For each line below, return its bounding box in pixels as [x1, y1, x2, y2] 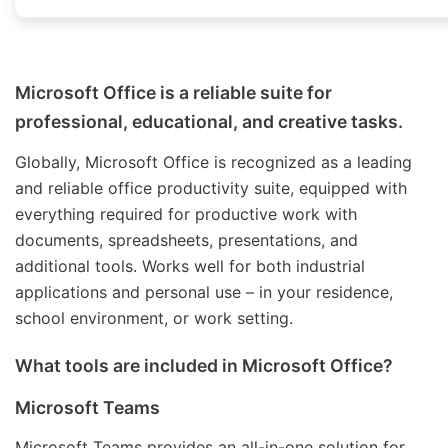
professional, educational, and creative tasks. [15, 111, 403, 132]
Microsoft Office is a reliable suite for [15, 82, 332, 103]
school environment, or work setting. [15, 307, 293, 328]
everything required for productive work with [15, 203, 357, 224]
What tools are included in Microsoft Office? [15, 354, 393, 376]
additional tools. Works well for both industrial [15, 255, 365, 276]
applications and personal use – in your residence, [15, 281, 393, 302]
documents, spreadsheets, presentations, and [15, 229, 358, 250]
